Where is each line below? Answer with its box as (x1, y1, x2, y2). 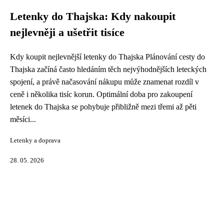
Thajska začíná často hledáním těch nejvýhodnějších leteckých (10, 65, 206, 73)
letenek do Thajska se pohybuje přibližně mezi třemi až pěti (10, 102, 196, 111)
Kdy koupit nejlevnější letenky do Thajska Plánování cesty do (10, 52, 205, 61)
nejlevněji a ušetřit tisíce (10, 26, 124, 38)
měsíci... (10, 115, 36, 123)
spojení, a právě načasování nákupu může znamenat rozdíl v (10, 77, 199, 86)
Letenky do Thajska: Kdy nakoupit (10, 10, 175, 22)
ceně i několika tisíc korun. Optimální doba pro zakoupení (10, 90, 192, 98)
